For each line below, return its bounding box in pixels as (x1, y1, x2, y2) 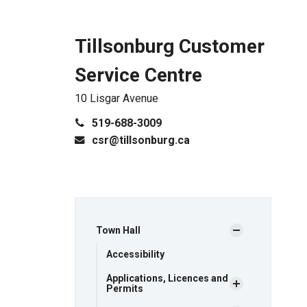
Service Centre (74, 63, 202, 86)
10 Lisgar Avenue (74, 91, 158, 105)
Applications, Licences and (106, 272, 228, 284)
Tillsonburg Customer (74, 34, 265, 58)
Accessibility (106, 248, 164, 260)
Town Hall (95, 224, 140, 236)
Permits (106, 282, 143, 294)
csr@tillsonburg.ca (91, 133, 190, 147)
